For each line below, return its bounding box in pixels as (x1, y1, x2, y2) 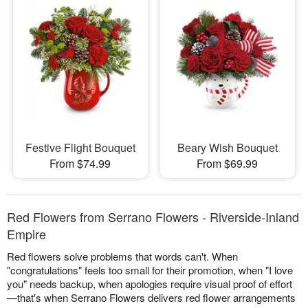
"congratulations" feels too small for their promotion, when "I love (7, 262, 293, 277)
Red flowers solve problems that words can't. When (7, 248, 238, 263)
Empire (7, 224, 46, 243)
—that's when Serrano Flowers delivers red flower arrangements (7, 289, 296, 305)
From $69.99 (197, 155, 258, 171)
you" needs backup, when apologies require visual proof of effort (7, 276, 292, 291)
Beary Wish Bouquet (177, 139, 278, 155)
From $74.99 (49, 155, 111, 171)
